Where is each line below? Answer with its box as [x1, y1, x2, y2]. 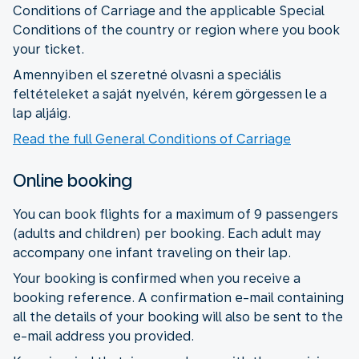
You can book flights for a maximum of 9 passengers [13, 206, 338, 222]
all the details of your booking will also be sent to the [13, 309, 343, 325]
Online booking [13, 169, 132, 191]
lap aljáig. [13, 105, 71, 121]
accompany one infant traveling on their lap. [13, 244, 291, 260]
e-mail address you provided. [13, 328, 194, 344]
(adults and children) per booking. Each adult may [13, 225, 321, 241]
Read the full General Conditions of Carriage [13, 131, 291, 147]
